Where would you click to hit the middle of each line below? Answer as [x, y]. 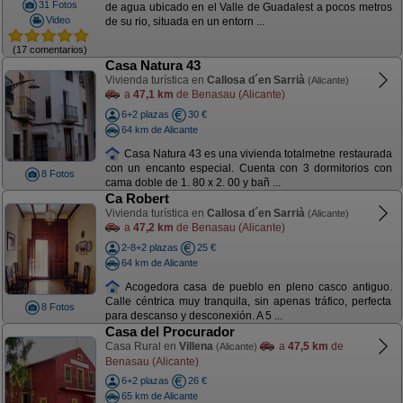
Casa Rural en [142, 346]
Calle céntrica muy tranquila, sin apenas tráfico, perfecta [248, 302]
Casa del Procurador [170, 331]
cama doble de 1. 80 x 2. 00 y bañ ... [193, 183]
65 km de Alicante [159, 395]
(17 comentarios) [50, 49]
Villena [196, 346]
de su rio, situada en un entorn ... [184, 22]
